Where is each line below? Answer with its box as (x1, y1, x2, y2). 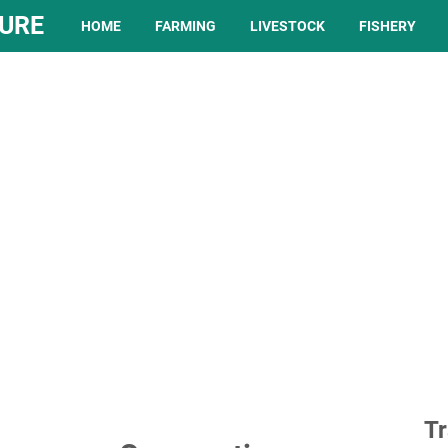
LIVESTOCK (250, 18, 325, 34)
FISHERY (359, 18, 416, 34)
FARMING (155, 18, 216, 34)
